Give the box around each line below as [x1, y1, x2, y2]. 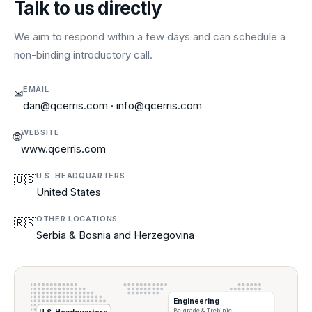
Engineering [173, 296, 219, 305]
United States [36, 185, 101, 198]
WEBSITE [21, 127, 60, 137]
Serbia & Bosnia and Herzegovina [36, 228, 194, 242]
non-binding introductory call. [14, 48, 153, 61]
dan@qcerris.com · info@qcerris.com [23, 99, 202, 112]
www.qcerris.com [21, 142, 106, 155]
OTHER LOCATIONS [36, 214, 118, 224]
